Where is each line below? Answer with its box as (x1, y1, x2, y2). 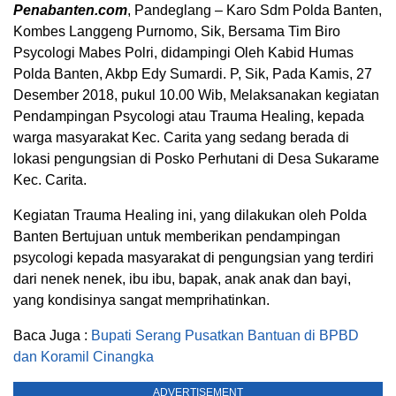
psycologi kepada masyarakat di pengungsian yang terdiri (13, 250, 374, 266)
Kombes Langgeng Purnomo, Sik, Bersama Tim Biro (13, 24, 340, 40)
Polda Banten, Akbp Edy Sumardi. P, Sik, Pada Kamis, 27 (13, 66, 372, 82)
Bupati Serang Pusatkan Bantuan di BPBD (91, 328, 359, 344)
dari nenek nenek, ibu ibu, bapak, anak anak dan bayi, (13, 271, 351, 287)
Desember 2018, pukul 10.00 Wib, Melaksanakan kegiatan (13, 88, 379, 103)
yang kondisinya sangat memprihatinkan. (13, 293, 270, 308)
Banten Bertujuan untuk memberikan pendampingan (13, 229, 340, 245)
